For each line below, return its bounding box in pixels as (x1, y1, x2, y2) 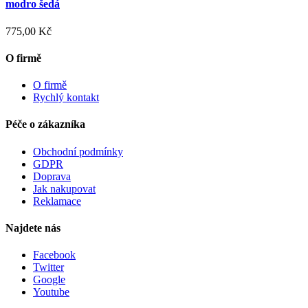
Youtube (33, 286, 69, 298)
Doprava (33, 170, 71, 182)
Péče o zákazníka (5, 118, 85, 131)
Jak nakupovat (33, 182, 96, 195)
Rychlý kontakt (33, 91, 99, 104)
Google (33, 274, 65, 286)
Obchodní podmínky (33, 145, 123, 157)
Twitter (33, 261, 64, 274)
